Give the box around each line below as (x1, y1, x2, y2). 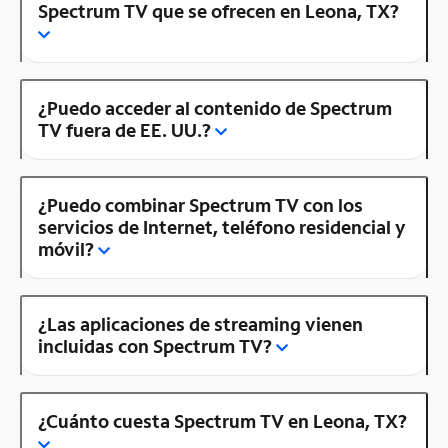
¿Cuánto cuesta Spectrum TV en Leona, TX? (38, 409, 407, 434)
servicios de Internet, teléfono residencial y (38, 215, 406, 240)
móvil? (38, 237, 94, 262)
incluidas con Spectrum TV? (38, 334, 272, 359)
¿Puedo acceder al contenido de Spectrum (38, 96, 392, 121)
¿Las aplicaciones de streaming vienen (38, 312, 363, 337)
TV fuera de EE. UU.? (38, 118, 211, 143)
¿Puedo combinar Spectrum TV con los (38, 193, 363, 218)
